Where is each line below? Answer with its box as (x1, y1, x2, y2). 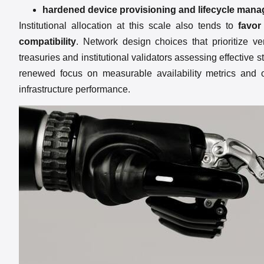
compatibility (19, 36, 76, 47)
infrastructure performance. (19, 84, 130, 94)
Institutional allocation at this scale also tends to (19, 20, 239, 31)
